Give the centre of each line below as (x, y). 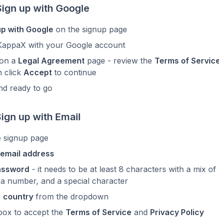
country (18, 197)
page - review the (120, 61)
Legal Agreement (51, 61)
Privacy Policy (177, 212)
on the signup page (90, 29)
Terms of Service (99, 212)
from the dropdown (71, 197)
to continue (74, 72)
